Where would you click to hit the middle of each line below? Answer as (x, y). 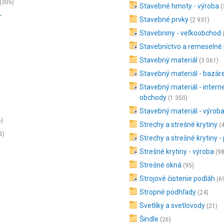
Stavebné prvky (164, 19)
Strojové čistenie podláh (177, 178)
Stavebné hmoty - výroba (179, 6)
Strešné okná (161, 165)
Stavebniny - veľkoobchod (180, 33)
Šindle (149, 219)
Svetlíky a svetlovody (172, 205)
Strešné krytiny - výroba (177, 151)
